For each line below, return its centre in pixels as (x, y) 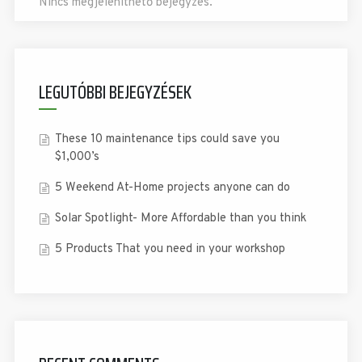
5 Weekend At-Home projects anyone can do (172, 187)
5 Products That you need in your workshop (170, 249)
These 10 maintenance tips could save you (167, 139)
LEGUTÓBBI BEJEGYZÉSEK (115, 92)
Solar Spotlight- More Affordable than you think (180, 218)
